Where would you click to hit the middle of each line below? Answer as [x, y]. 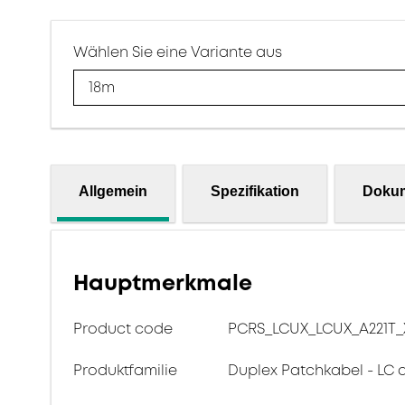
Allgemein [113, 191]
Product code [123, 329]
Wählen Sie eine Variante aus [178, 52]
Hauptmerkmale [163, 283]
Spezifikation [255, 191]
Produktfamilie [125, 370]
